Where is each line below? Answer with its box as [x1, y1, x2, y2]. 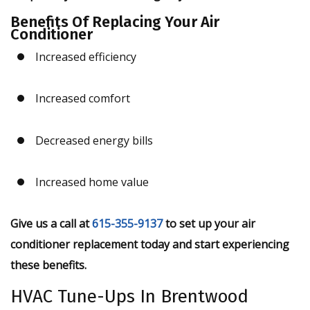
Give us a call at [10, 216, 92, 232]
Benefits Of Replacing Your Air [10, 12, 219, 31]
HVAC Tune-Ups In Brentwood [10, 286, 248, 308]
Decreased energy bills [35, 132, 153, 148]
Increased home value [35, 174, 149, 190]
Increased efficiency [35, 48, 136, 64]
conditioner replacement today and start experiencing [10, 237, 289, 253]
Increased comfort [35, 91, 130, 107]
